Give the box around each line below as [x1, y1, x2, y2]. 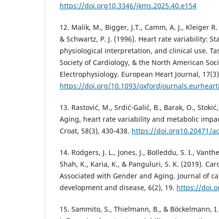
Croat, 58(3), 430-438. [60, 126, 131, 136]
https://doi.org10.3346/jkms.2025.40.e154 [60, 1, 197, 11]
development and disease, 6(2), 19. [60, 183, 176, 193]
